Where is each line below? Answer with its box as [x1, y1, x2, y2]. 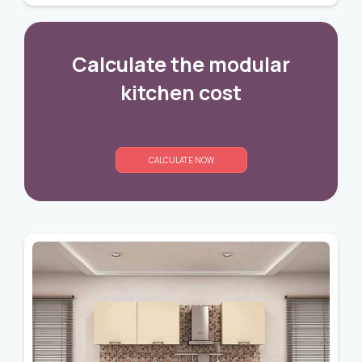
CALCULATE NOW [148, 154, 214, 166]
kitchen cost [120, 78, 242, 107]
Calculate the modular [72, 50, 290, 79]
